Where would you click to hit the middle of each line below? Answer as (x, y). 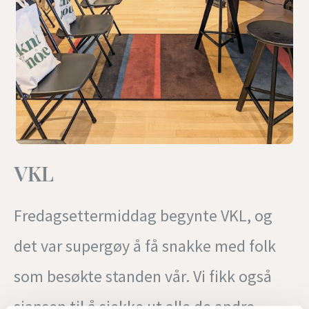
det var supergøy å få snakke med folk (145, 246)
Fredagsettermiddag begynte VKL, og (143, 216)
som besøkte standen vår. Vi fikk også (143, 277)
